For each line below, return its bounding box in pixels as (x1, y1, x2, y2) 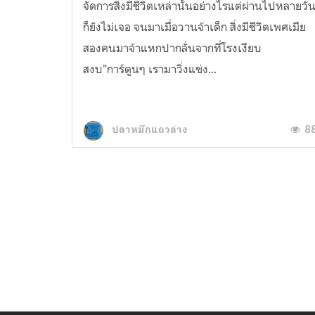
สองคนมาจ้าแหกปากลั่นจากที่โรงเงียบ (83, 40, 262, 55)
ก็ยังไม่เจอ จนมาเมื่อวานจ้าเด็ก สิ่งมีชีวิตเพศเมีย (83, 19, 307, 34)
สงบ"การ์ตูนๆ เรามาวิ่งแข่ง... (83, 61, 217, 76)
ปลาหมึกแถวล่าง (110, 124, 188, 136)
